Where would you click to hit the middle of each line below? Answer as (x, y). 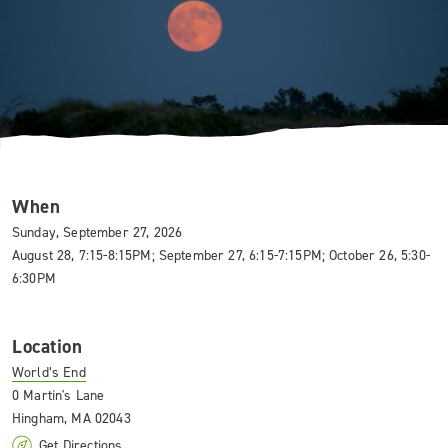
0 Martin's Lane (58, 395)
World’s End (49, 372)
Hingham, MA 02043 (71, 418)
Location (47, 346)
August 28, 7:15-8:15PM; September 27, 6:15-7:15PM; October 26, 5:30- (221, 255)
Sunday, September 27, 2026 (97, 232)
